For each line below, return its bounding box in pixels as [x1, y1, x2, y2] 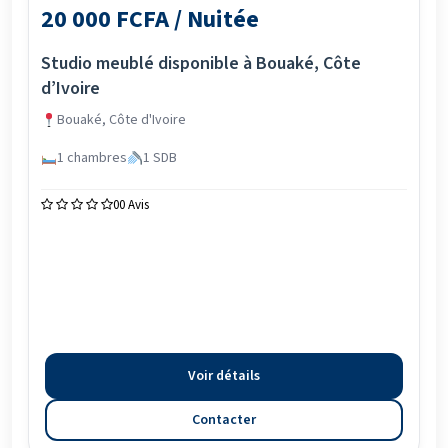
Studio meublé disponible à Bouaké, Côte [41, 51, 361, 76]
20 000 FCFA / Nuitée [41, 2, 259, 37]
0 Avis [119, 196, 149, 214]
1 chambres [56, 148, 127, 168]
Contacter [192, 410, 256, 430]
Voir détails [188, 366, 260, 386]
